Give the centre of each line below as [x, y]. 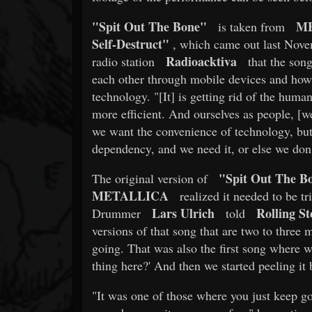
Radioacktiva [201, 61]
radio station [123, 61]
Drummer [116, 213]
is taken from [250, 26]
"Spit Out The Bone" [149, 26]
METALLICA [130, 195]
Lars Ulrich [183, 213]
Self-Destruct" [131, 44]
